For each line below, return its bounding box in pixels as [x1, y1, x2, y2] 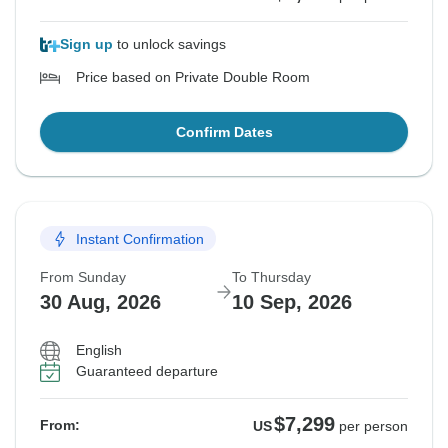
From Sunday [40, 269, 126, 286]
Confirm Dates [175, 124, 273, 141]
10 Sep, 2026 [232, 291, 352, 314]
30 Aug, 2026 [40, 291, 161, 314]
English [76, 342, 122, 359]
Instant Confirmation [76, 230, 204, 247]
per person [339, 418, 408, 435]
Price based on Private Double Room [76, 69, 310, 86]
